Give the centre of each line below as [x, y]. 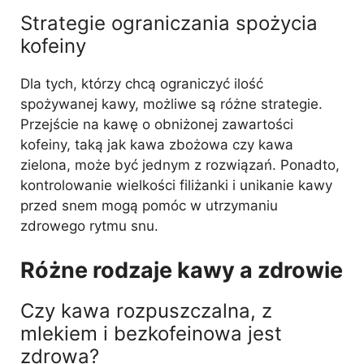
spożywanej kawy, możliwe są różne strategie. [171, 104]
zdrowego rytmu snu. [89, 226]
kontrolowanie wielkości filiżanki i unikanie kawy [176, 185]
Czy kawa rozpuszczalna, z [146, 310]
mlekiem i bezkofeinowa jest [151, 333]
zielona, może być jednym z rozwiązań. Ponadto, [180, 165]
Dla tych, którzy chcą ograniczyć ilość [142, 84]
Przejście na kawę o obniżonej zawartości [157, 124]
